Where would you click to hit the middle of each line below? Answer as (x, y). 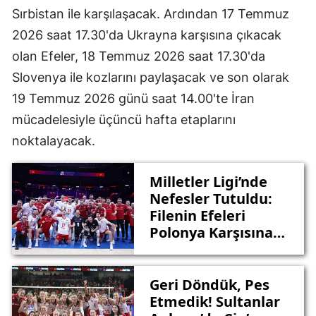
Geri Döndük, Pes (209, 284)
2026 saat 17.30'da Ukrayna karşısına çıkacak (147, 35)
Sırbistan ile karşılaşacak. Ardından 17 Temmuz (151, 14)
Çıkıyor (174, 249)
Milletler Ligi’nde (208, 181)
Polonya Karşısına (211, 232)
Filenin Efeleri (197, 215)
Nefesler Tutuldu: (211, 198)
